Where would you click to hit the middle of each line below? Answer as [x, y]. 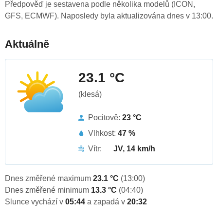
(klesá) [90, 94]
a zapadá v [107, 202]
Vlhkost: [103, 133]
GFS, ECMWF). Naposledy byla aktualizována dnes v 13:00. [109, 16]
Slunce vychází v [35, 202]
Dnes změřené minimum [48, 190]
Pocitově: [105, 118]
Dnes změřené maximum [49, 179]
